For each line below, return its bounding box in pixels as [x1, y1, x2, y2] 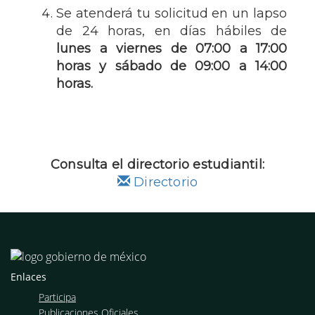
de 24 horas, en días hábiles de [56, 23, 287, 39]
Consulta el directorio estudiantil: [50, 157, 265, 172]
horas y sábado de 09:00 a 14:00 [56, 58, 287, 74]
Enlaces [11, 269, 46, 283]
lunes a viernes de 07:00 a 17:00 [56, 41, 287, 56]
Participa [39, 290, 76, 304]
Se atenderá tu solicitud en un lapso [56, 6, 287, 21]
